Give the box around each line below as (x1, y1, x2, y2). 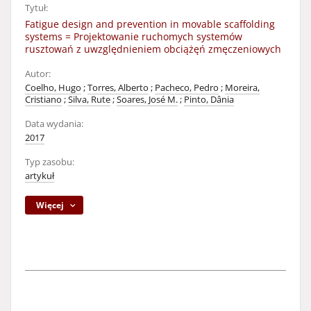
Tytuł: (25, 2, 48, 14)
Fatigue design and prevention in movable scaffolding (25, 17, 275, 31)
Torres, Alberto (87, 82, 149, 94)
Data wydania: (25, 118, 83, 130)
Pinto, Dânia (184, 94, 234, 106)
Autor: (25, 68, 51, 80)
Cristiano (25, 94, 62, 106)
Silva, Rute (68, 94, 110, 106)
